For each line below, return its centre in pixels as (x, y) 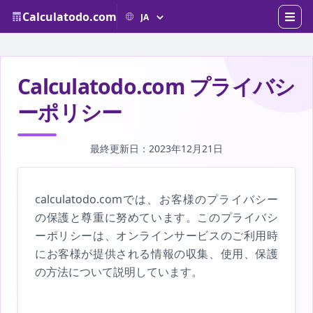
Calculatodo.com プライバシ (156, 86)
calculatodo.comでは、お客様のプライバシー (156, 199)
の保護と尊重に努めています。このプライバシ (156, 217)
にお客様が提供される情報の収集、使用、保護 (156, 254)
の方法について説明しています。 (119, 272)
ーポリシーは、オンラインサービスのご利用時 (156, 235)
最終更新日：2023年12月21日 (156, 148)
